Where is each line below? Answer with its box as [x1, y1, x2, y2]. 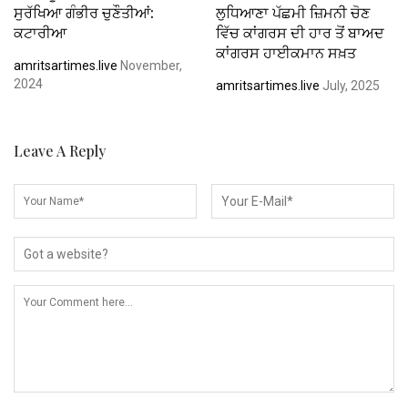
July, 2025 [319, 77, 380, 93]
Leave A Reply [14, 140, 106, 160]
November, [117, 57, 182, 73]
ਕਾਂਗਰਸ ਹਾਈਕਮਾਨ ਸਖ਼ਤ [215, 42, 356, 62]
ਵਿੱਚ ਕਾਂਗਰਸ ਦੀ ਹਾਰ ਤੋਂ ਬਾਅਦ [215, 22, 384, 42]
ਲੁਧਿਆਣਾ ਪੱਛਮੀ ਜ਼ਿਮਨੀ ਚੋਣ [215, 2, 370, 22]
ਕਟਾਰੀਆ [14, 22, 66, 42]
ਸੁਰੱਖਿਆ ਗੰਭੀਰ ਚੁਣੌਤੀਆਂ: [14, 2, 154, 22]
